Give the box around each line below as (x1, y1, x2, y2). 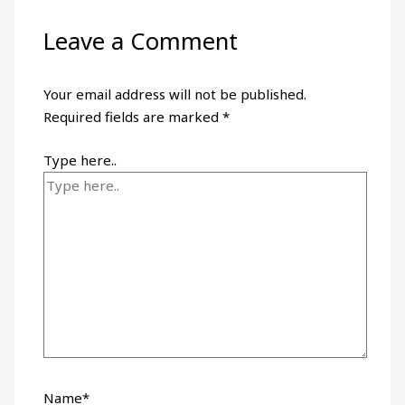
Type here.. (43, 150, 118, 169)
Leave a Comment (43, 24, 239, 57)
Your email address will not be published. (43, 85, 307, 104)
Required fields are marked (43, 108, 223, 127)
